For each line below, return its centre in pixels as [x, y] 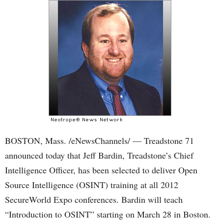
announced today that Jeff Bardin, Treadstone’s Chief [99, 155]
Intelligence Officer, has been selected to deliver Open [101, 170]
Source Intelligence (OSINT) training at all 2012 [92, 185]
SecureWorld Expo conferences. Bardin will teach [94, 199]
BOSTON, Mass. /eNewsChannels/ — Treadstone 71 [99, 140]
